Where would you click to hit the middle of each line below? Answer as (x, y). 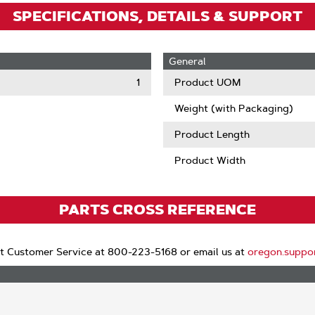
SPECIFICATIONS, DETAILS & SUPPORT (157, 16)
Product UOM (207, 82)
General (187, 61)
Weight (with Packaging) (234, 108)
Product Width (210, 160)
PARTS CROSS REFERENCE (157, 210)
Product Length (212, 134)
